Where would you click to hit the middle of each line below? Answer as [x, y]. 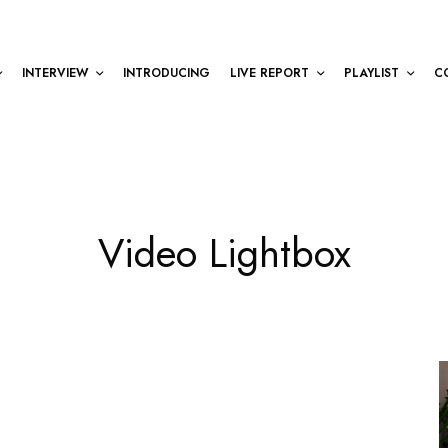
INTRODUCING [166, 72]
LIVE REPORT [269, 72]
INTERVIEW [55, 72]
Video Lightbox [224, 253]
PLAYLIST [371, 72]
